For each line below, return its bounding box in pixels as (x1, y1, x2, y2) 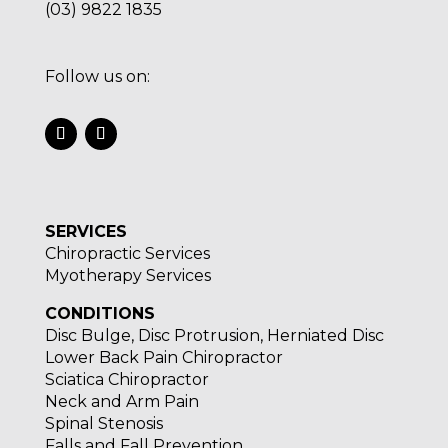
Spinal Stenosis (44, 414, 163, 434)
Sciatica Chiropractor (44, 370, 209, 390)
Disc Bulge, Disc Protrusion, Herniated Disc (44, 326, 384, 346)
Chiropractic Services (44, 244, 210, 264)
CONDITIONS (44, 304, 155, 324)
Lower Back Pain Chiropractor (44, 348, 283, 368)
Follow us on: (44, 67, 150, 87)
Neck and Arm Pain (44, 392, 199, 412)
